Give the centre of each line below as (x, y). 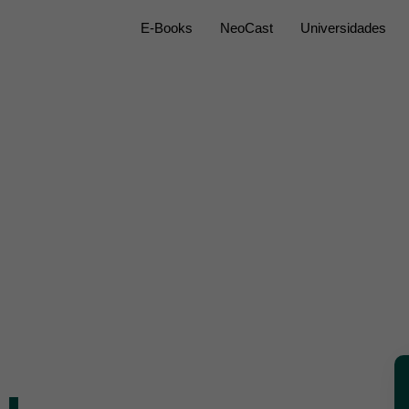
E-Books (166, 28)
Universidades (343, 28)
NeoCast (246, 28)
